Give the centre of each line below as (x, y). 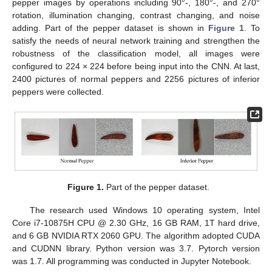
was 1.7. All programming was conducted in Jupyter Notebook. (132, 261)
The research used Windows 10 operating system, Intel (144, 210)
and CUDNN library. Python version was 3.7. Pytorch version (136, 249)
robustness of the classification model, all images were (136, 53)
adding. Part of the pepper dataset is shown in (110, 28)
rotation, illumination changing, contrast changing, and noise (136, 15)
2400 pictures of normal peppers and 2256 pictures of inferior (136, 79)
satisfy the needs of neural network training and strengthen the (136, 41)
